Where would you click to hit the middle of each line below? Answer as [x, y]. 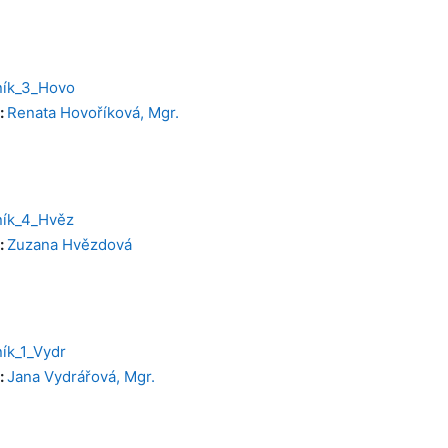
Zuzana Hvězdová [69, 244]
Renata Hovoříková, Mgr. [92, 112]
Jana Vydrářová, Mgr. [80, 377]
